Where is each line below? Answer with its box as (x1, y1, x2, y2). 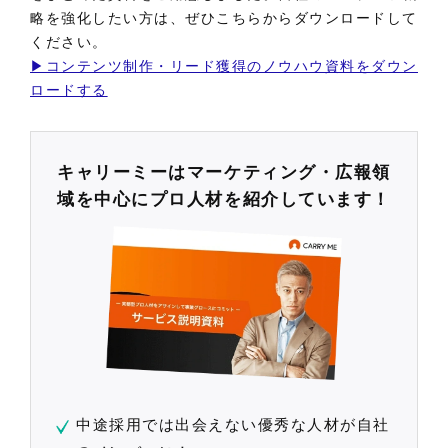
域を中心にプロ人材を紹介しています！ (57, 184, 391, 210)
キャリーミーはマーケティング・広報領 (57, 157, 391, 183)
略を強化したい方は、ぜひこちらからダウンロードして (30, 6, 419, 27)
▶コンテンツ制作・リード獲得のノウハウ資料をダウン (30, 54, 418, 75)
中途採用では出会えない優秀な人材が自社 (76, 413, 390, 435)
